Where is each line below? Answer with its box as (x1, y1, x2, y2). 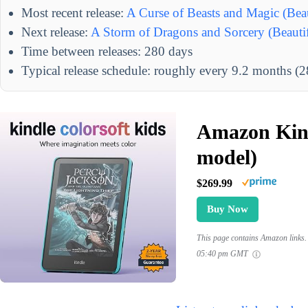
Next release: (21, 24, 91, 39)
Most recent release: (21, 5, 126, 20)
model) (196, 145, 257, 168)
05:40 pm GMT (196, 248, 250, 258)
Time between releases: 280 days (21, 43, 192, 58)
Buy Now (206, 203, 248, 214)
